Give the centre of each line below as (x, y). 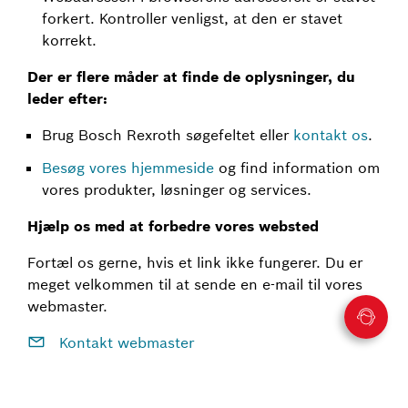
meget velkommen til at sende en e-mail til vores (195, 284)
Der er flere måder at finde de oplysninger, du (191, 76)
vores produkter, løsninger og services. (177, 189)
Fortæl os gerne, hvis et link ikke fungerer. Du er (195, 262)
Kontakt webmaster (124, 342)
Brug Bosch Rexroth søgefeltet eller (168, 135)
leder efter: (67, 98)
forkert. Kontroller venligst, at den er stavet (192, 18)
